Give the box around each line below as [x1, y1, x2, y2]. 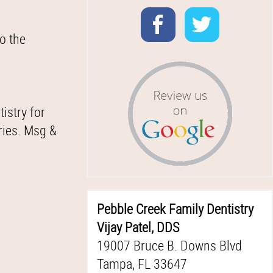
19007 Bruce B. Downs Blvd [97, 236, 242, 254]
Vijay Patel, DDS [97, 218, 179, 236]
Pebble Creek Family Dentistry [97, 200, 253, 218]
